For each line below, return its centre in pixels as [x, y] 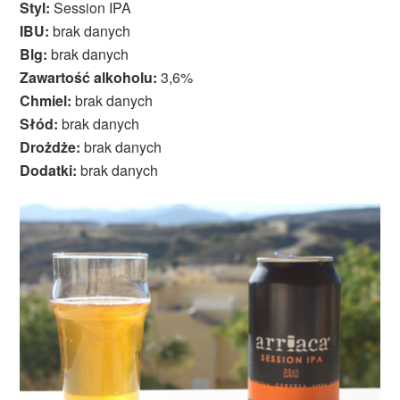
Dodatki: [49, 171]
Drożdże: [50, 147]
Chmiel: [46, 101]
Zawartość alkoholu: [89, 78]
